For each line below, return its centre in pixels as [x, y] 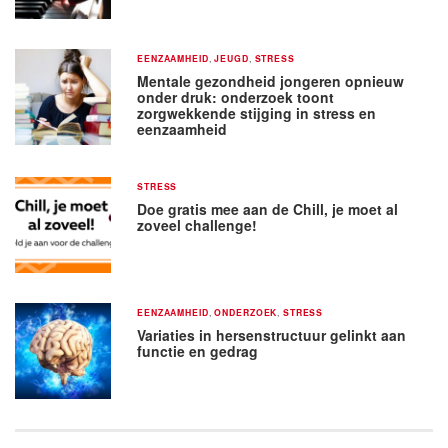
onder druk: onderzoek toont [236, 96]
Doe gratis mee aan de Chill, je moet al [268, 208]
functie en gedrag [198, 350]
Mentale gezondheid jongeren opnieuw [271, 80]
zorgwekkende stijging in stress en [257, 112]
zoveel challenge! [197, 224]
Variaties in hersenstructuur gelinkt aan [272, 334]
